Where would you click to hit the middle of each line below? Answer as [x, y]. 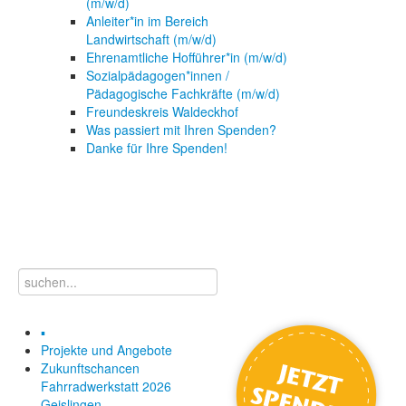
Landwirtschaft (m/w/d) [151, 39]
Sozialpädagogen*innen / [158, 76]
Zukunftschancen [90, 368]
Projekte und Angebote [106, 350]
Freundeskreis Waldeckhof [162, 112]
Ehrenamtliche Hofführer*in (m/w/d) [187, 58]
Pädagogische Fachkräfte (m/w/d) [183, 94]
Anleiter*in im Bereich [147, 21]
